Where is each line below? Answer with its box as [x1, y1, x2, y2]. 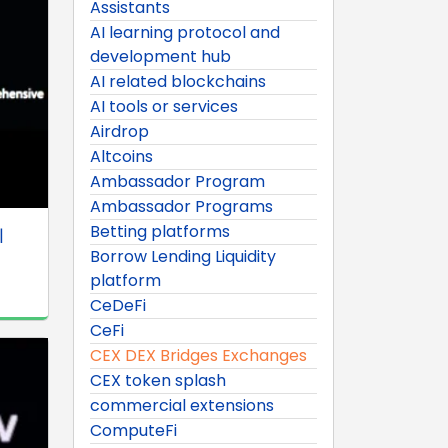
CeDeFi [90, 293, 146, 317]
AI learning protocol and [90, 20, 280, 44]
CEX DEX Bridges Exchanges [90, 343, 307, 367]
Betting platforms [90, 219, 230, 243]
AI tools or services [90, 94, 238, 118]
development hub [90, 44, 231, 68]
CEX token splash [90, 368, 226, 392]
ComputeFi [90, 418, 177, 442]
